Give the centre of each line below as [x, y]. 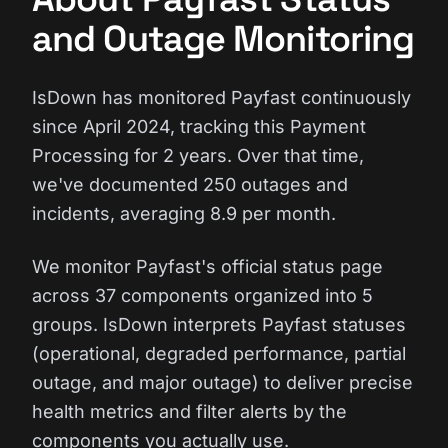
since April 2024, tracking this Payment [199, 126]
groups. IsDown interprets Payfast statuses [219, 324]
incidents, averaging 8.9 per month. [184, 213]
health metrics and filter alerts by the [189, 411]
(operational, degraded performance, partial [219, 353]
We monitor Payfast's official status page [207, 266]
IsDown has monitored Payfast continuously [221, 97]
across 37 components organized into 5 [202, 295]
